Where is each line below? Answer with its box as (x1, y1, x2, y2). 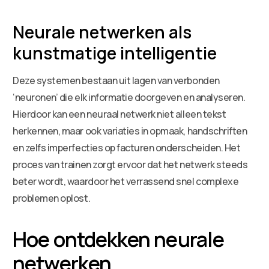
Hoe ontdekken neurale (13, 225, 224, 253)
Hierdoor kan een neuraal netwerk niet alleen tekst (13, 107, 226, 121)
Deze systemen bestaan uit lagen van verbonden (13, 73, 220, 87)
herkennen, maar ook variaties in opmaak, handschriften (13, 124, 247, 138)
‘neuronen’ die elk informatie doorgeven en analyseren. (13, 90, 246, 104)
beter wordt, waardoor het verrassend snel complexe (13, 174, 239, 188)
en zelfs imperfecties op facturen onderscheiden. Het (13, 141, 241, 154)
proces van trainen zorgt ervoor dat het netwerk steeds (13, 157, 248, 171)
